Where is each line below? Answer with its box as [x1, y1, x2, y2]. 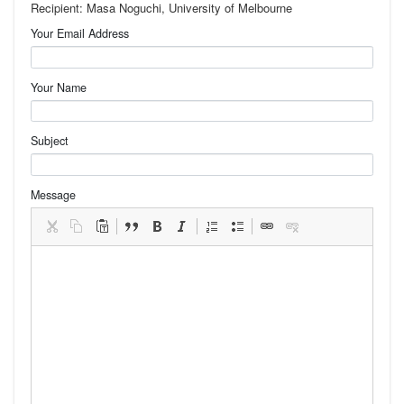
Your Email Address [31, 25, 129, 42]
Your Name [31, 78, 87, 96]
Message [31, 186, 76, 203]
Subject [31, 133, 69, 150]
